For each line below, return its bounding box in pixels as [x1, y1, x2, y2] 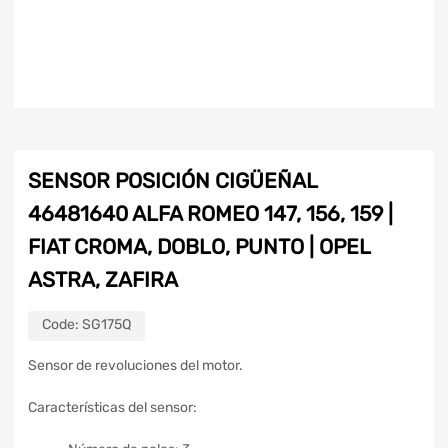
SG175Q [82, 316, 131, 334]
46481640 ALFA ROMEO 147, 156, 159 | [28, 201, 393, 227]
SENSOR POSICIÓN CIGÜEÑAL [28, 168, 317, 194]
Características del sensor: [28, 399, 197, 417]
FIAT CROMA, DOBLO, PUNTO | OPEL [28, 234, 370, 260]
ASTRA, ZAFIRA [28, 267, 178, 293]
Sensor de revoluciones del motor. [28, 357, 243, 375]
